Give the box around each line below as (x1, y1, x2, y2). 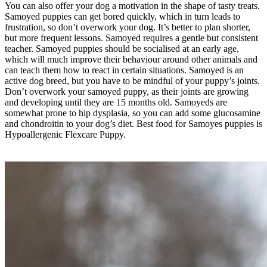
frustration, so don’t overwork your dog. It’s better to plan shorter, (5, 21, 250, 32)
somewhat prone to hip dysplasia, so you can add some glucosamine (5, 107, 260, 118)
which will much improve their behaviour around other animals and (5, 54, 257, 64)
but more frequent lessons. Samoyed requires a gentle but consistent (5, 32, 258, 43)
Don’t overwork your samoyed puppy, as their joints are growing (5, 86, 249, 97)
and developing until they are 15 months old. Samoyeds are (5, 97, 227, 107)
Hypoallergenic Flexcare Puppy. (5, 129, 126, 139)
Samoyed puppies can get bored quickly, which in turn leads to (5, 11, 240, 21)
